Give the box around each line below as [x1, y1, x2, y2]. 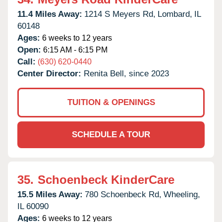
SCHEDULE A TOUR [72, 129, 150, 139]
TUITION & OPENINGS [67, 97, 155, 107]
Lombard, [158, 9, 192, 19]
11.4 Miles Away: [17, 9, 82, 19]
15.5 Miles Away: [17, 189, 83, 199]
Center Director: [17, 68, 84, 78]
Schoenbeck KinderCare [38, 172, 174, 186]
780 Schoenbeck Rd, [85, 189, 162, 199]
